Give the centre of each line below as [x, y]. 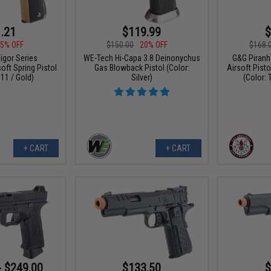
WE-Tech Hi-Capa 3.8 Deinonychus [142, 58]
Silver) [142, 78]
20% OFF [154, 45]
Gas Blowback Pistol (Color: [142, 68]
